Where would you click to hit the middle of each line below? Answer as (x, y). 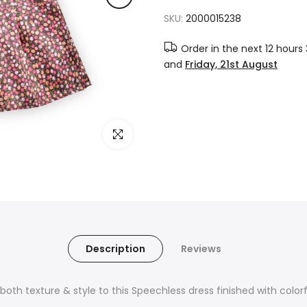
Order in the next (223, 49)
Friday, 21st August (231, 64)
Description (115, 249)
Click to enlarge (140, 134)
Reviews (201, 249)
